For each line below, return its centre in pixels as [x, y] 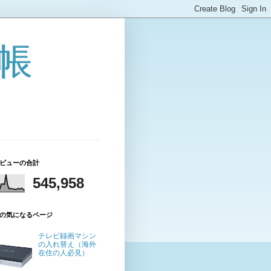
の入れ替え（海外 [67, 244]
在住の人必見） [63, 253]
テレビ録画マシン [67, 236]
